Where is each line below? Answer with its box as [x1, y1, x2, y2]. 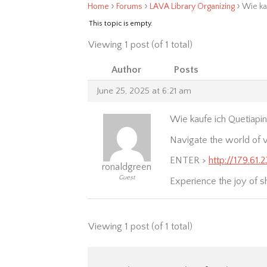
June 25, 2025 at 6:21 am [97, 86, 191, 96]
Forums [116, 2, 142, 11]
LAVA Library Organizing [150, 2, 235, 11]
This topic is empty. [89, 20, 153, 27]
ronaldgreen [102, 162, 151, 172]
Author [111, 64, 141, 75]
